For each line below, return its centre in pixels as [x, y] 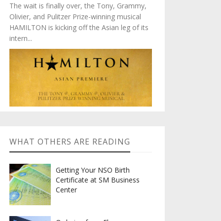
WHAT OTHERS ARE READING [70, 142]
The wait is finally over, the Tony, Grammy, [78, 6]
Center [67, 190]
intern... [20, 38]
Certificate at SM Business [98, 180]
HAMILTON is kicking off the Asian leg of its [79, 27]
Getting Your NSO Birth [93, 170]
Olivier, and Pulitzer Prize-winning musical [75, 17]
